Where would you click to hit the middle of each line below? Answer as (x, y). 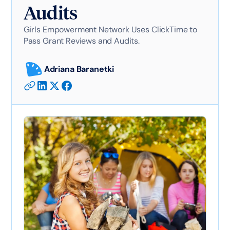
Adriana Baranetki (79, 69)
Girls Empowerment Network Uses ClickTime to (110, 30)
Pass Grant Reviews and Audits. (81, 41)
